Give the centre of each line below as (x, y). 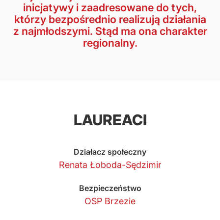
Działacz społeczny (110, 151)
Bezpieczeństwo (110, 188)
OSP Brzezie (110, 201)
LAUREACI (110, 120)
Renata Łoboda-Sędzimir (110, 165)
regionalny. (110, 42)
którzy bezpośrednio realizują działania (110, 19)
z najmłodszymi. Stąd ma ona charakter (110, 31)
